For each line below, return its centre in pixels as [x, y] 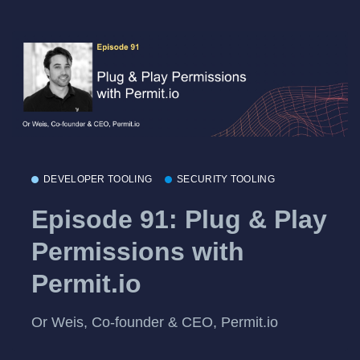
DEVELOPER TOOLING [98, 179]
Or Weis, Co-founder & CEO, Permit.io [155, 322]
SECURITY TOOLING [226, 179]
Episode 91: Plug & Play [179, 220]
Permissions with [138, 252]
